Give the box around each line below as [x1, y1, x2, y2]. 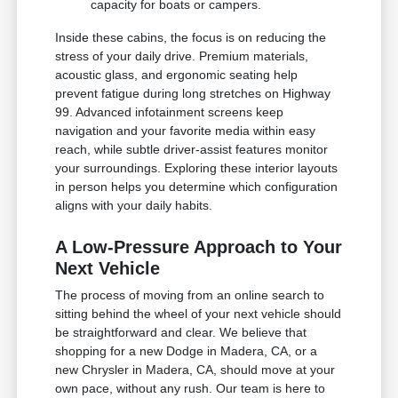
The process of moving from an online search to [55, 288, 325, 303]
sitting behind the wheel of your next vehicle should [55, 306, 342, 322]
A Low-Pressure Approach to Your [55, 237, 343, 258]
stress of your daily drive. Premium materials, [55, 49, 309, 64]
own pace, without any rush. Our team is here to [55, 381, 326, 396]
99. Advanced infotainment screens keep [55, 105, 284, 120]
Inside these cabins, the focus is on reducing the [55, 30, 327, 45]
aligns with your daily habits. [55, 198, 213, 213]
